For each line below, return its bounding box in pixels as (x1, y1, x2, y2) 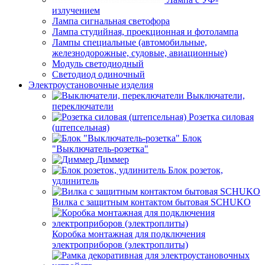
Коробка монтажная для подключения (52, 229, 205, 239)
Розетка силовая (189, 112, 254, 122)
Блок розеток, (168, 165, 223, 175)
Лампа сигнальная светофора (52, 16, 170, 26)
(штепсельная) (52, 122, 109, 132)
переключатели (52, 101, 114, 111)
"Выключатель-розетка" (52, 144, 148, 154)
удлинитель (52, 176, 99, 186)
